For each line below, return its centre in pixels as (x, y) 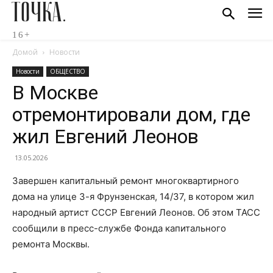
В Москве (55, 93)
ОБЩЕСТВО (68, 71)
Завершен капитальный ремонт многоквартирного (126, 181)
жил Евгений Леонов (105, 136)
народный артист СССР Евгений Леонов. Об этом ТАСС (136, 212)
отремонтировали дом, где (131, 115)
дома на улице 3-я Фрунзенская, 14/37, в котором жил (133, 197)
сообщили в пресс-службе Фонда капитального (119, 228)
